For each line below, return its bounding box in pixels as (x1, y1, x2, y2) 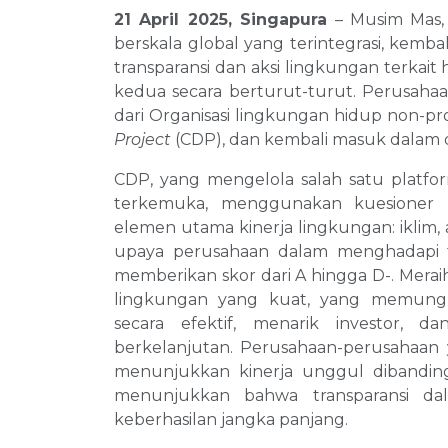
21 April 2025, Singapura (114, 10, 328, 30)
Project (114, 130, 175, 150)
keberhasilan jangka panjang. (114, 410, 348, 430)
